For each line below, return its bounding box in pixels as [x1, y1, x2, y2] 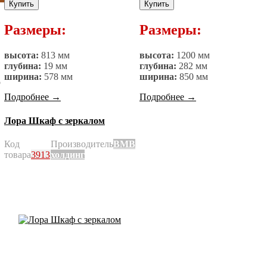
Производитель [51, 139, 113, 150]
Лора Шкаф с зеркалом [4, 116, 105, 126]
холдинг [51, 150, 85, 160]
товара [4, 150, 31, 160]
